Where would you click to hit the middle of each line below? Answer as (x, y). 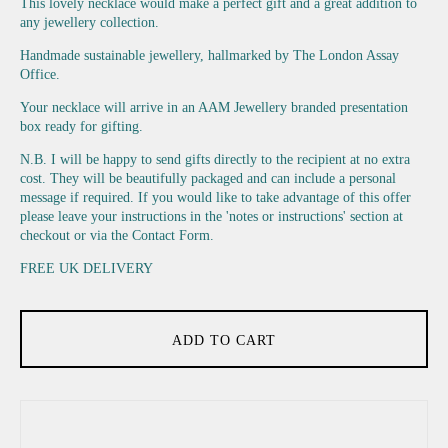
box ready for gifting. (81, 127)
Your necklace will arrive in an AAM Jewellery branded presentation (214, 108)
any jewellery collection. (89, 23)
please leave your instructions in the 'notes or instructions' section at (211, 217)
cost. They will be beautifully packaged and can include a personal (208, 179)
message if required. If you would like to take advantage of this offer (215, 198)
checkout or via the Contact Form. (117, 236)
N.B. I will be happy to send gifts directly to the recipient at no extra (215, 160)
